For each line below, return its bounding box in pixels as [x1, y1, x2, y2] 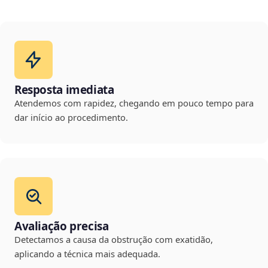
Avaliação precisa [14, 218, 109, 234]
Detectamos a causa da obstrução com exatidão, [14, 233, 213, 246]
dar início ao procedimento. [14, 111, 128, 124]
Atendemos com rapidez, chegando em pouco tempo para [14, 97, 254, 109]
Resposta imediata [14, 82, 114, 98]
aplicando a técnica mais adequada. [14, 248, 160, 260]
